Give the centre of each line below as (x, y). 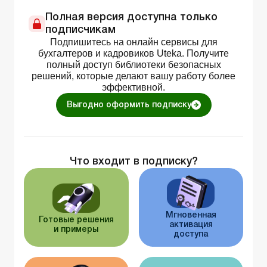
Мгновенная (191, 216)
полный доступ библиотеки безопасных (133, 65)
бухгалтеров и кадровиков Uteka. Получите (133, 54)
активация (191, 225)
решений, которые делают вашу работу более (133, 76)
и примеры (76, 230)
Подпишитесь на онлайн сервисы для (133, 42)
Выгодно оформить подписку (129, 105)
